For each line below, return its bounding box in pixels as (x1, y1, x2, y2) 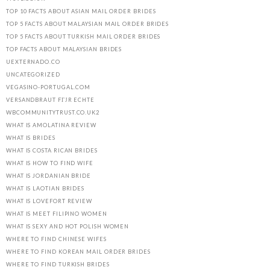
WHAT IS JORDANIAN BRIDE (6, 172, 92, 180)
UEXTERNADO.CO (6, 58, 60, 66)
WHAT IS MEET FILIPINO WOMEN (6, 210, 107, 218)
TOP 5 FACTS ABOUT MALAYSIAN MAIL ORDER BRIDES (6, 20, 169, 28)
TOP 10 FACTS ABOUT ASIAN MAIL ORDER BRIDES (6, 8, 156, 15)
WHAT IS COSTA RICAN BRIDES (6, 147, 98, 154)
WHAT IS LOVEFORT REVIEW (6, 198, 93, 205)
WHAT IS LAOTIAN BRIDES (6, 185, 85, 192)
